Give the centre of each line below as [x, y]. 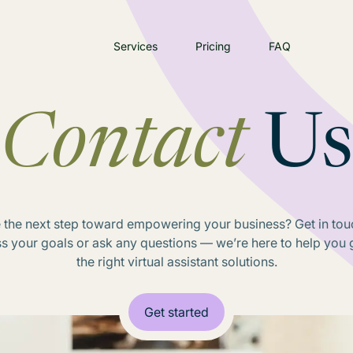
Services [135, 46]
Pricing [213, 46]
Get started [176, 312]
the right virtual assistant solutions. [176, 262]
